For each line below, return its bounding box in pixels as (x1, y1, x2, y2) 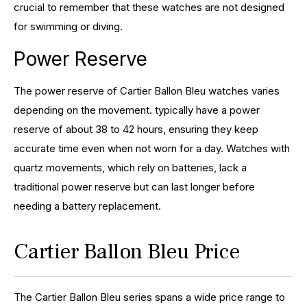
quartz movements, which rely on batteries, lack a (14, 160, 247, 174)
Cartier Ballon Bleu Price (14, 236, 240, 266)
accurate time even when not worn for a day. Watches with (14, 141, 290, 155)
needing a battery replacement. (14, 199, 161, 212)
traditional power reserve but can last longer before (14, 180, 255, 193)
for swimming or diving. (14, 19, 123, 33)
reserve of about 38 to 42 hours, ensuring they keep (14, 122, 258, 136)
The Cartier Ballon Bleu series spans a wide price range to (14, 290, 285, 304)
